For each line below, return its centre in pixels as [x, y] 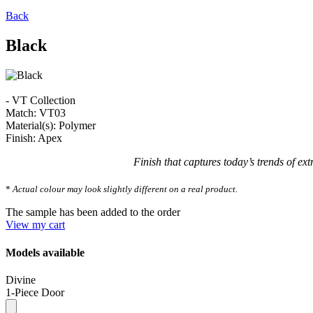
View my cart [35, 225]
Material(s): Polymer [51, 126]
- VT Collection [41, 101]
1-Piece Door [35, 292]
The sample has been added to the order [93, 212]
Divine [21, 279]
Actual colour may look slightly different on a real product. [125, 189]
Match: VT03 [36, 113]
